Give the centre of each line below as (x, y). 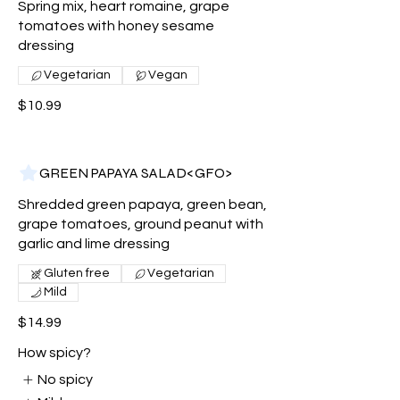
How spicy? (54, 353)
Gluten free (77, 273)
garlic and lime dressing (94, 244)
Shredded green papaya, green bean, (142, 204)
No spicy (66, 379)
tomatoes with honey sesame (116, 26)
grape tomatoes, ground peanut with (141, 224)
